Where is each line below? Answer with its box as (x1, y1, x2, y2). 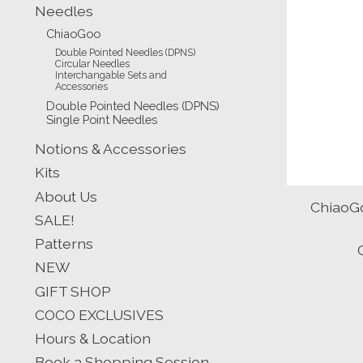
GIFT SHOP (35, 282, 111, 300)
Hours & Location (35, 330, 151, 347)
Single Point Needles (45, 112, 157, 126)
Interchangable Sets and (55, 69, 168, 81)
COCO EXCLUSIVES (35, 305, 164, 323)
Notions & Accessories (35, 140, 186, 157)
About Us (35, 187, 97, 205)
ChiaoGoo (45, 27, 100, 41)
